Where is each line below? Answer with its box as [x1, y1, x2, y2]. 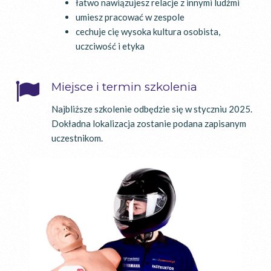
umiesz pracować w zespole [76, 11, 184, 22]
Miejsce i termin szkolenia [51, 79, 197, 94]
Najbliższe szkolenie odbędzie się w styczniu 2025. [51, 103, 252, 114]
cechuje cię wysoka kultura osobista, [76, 25, 220, 37]
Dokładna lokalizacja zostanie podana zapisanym [51, 117, 246, 129]
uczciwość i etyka [76, 40, 145, 51]
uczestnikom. [51, 132, 103, 143]
